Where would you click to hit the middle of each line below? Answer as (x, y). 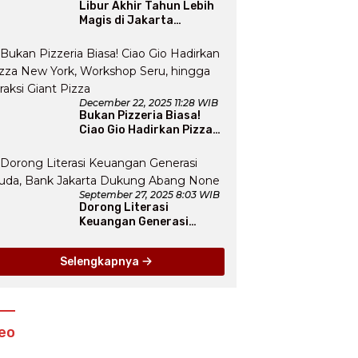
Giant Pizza (111, 173)
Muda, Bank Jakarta (136, 237)
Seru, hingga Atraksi (137, 159)
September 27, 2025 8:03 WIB (150, 195)
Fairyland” (109, 64)
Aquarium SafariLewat (144, 35)
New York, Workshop (136, 145)
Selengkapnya (100, 262)
